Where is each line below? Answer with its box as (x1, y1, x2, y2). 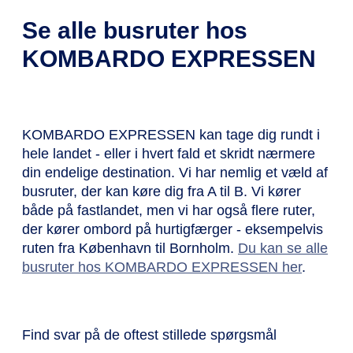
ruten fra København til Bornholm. (22, 240, 238, 256)
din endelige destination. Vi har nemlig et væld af (22, 164, 328, 180)
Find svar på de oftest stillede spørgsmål (22, 326, 277, 343)
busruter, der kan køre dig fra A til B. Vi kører (22, 183, 301, 199)
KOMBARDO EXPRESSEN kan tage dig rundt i (22, 126, 320, 143)
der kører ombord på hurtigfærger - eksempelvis (22, 221, 323, 237)
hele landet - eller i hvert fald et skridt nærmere (22, 145, 315, 162)
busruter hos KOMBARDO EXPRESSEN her (22, 258, 302, 275)
